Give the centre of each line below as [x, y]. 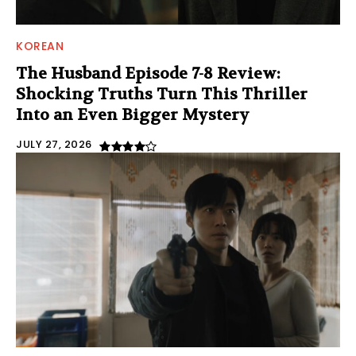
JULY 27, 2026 [54, 144]
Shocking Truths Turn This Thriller [162, 94]
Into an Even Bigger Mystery [133, 114]
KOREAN [40, 46]
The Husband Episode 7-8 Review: [148, 73]
